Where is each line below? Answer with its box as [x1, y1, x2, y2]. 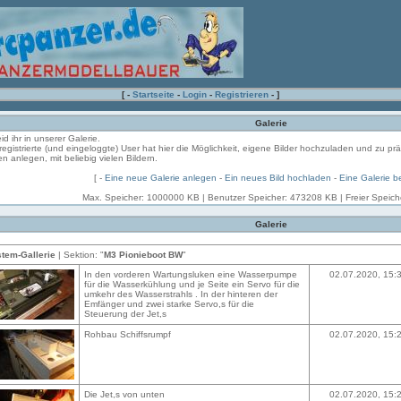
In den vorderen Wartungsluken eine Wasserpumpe [84, 269, 297, 279]
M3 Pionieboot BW [104, 250, 183, 260]
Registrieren [215, 90, 269, 99]
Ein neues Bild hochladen [225, 173, 331, 183]
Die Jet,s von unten [84, 389, 165, 399]
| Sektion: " [55, 250, 104, 260]
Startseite [132, 90, 175, 99]
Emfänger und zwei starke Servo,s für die [84, 299, 254, 309]
